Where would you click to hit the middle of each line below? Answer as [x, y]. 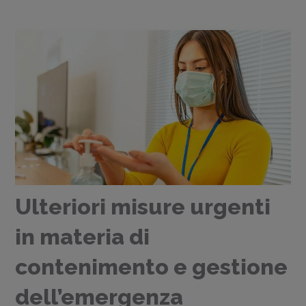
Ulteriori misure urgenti [143, 207]
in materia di [83, 237]
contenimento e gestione [152, 267]
